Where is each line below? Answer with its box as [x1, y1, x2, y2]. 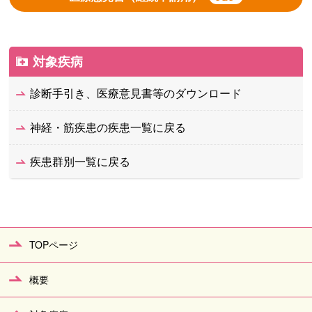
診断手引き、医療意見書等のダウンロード [30, 85, 242, 101]
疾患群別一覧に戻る [30, 153, 131, 169]
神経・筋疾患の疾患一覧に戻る [30, 119, 187, 135]
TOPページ [29, 237, 78, 251]
